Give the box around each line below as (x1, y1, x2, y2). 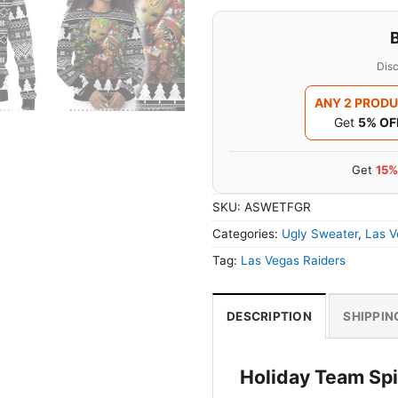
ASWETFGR (244, 199, 311, 214)
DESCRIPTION (227, 308, 312, 323)
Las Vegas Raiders (241, 252, 346, 267)
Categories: (212, 226, 282, 241)
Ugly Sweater (282, 226, 358, 241)
